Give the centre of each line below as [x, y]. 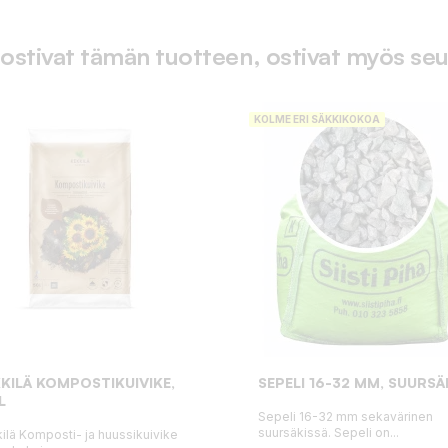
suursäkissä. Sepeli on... [328, 432]
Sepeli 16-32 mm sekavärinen [345, 416]
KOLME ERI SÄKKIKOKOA [317, 118]
